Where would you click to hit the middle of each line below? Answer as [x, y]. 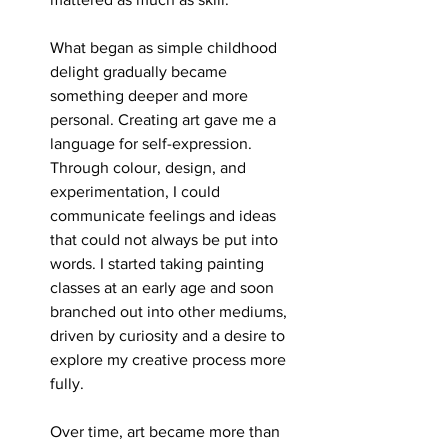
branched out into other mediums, [170, 311]
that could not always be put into [166, 239]
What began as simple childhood [165, 47]
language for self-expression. [153, 143]
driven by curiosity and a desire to [169, 335]
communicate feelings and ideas [165, 215]
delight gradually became [140, 71]
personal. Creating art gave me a [165, 119]
